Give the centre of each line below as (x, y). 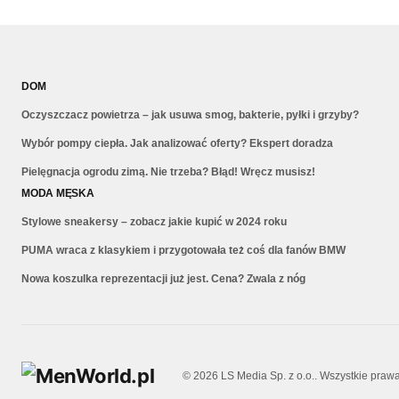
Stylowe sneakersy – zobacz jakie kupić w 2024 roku (154, 221)
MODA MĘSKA (58, 193)
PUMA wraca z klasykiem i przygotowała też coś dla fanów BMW (183, 250)
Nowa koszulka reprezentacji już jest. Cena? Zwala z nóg (163, 278)
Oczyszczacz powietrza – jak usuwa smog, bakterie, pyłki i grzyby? (190, 114)
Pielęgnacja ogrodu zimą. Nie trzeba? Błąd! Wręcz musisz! (168, 171)
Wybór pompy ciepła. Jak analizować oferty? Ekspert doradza (177, 143)
